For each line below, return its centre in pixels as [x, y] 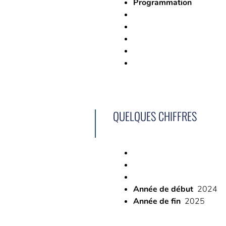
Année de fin [157, 201]
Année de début [163, 189]
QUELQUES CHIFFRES [155, 116]
